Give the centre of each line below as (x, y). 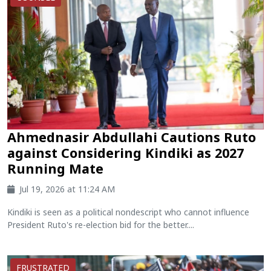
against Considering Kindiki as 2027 (126, 152)
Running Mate (55, 168)
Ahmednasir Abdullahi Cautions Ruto (132, 137)
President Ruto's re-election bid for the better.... (101, 224)
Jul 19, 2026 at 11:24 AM (67, 189)
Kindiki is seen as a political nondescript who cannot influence (128, 212)
